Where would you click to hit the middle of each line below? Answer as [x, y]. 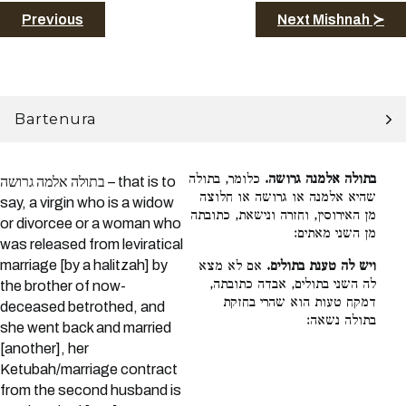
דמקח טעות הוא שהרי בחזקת [300, 303]
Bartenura [56, 119]
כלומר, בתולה [227, 180]
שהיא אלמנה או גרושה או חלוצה [288, 198]
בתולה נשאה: [342, 321]
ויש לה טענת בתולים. [322, 267]
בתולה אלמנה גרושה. [321, 180]
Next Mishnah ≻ [331, 19]
